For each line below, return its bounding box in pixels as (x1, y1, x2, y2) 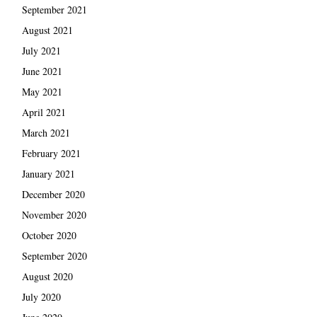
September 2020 (21, 248, 87, 263)
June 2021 (21, 64, 62, 78)
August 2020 (21, 269, 73, 283)
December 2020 (21, 187, 85, 201)
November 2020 (21, 207, 86, 221)
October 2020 (21, 228, 76, 242)
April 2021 (21, 105, 66, 119)
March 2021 (21, 125, 70, 139)
